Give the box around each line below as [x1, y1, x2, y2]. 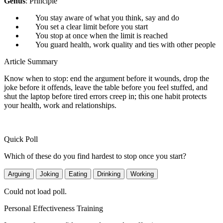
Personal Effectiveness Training [4, 204, 103, 213]
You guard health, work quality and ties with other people [35, 40, 216, 49]
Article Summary [4, 57, 58, 66]
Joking [40, 170, 59, 178]
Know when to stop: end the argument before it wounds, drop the [4, 74, 209, 83]
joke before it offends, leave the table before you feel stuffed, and [4, 83, 208, 92]
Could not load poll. [4, 187, 67, 196]
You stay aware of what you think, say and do [35, 13, 179, 22]
